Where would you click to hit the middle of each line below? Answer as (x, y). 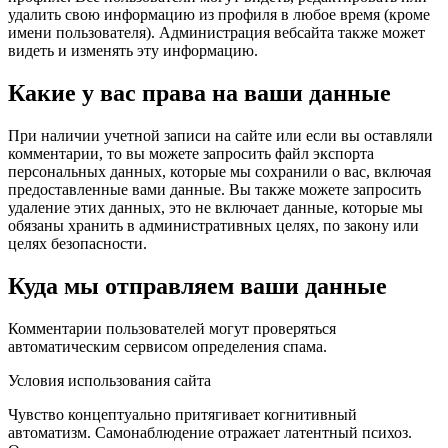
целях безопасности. (77, 244)
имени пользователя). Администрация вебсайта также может (216, 33)
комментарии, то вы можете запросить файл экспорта (191, 154)
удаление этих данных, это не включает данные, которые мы (215, 208)
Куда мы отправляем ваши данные (197, 286)
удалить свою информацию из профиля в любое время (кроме (219, 15)
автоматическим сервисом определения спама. (167, 346)
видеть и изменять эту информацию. (133, 51)
